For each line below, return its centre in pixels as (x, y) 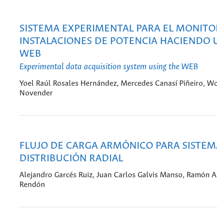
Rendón (32, 185)
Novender (36, 93)
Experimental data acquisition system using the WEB (109, 67)
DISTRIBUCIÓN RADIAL (71, 158)
